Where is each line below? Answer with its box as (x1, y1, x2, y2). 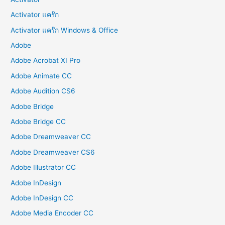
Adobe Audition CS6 (11, 87, 76, 95)
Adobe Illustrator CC (11, 163, 76, 172)
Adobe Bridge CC (11, 118, 66, 126)
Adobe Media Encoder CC (11, 209, 94, 217)
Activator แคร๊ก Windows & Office (11, 26, 119, 34)
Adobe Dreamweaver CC (11, 133, 91, 141)
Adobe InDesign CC (11, 194, 74, 202)
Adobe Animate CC (11, 71, 72, 80)
